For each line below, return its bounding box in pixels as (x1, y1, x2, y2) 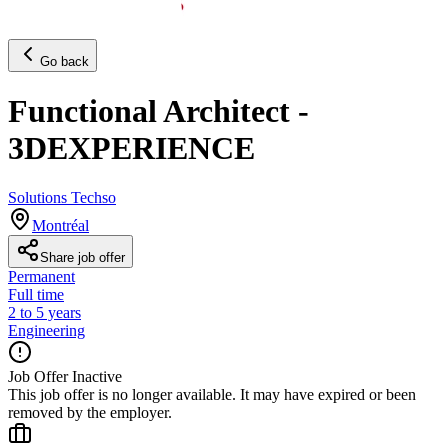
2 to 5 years (8, 303, 81, 321)
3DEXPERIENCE (8, 130, 255, 167)
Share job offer (40, 249, 125, 265)
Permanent (8, 267, 75, 285)
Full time (8, 285, 64, 303)
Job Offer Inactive (8, 367, 122, 385)
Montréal (32, 216, 89, 234)
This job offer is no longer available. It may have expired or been (8, 385, 416, 403)
